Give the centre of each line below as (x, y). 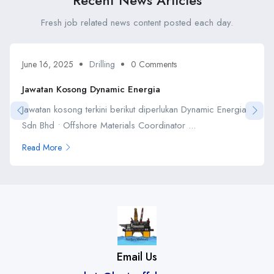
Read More (42, 147)
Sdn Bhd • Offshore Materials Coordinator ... (109, 125)
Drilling (102, 64)
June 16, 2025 (48, 64)
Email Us (137, 257)
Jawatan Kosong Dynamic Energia (91, 89)
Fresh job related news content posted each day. (137, 23)
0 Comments (154, 64)
